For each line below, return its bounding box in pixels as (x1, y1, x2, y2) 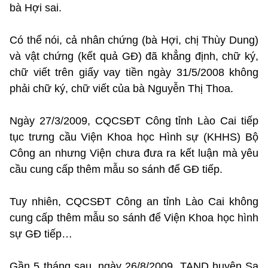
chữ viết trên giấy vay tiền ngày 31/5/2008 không (10, 66, 258, 78)
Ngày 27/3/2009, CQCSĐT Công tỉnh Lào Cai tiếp (10, 114, 258, 127)
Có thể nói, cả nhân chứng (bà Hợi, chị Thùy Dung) (10, 33, 258, 46)
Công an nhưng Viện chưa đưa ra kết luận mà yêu (10, 147, 258, 159)
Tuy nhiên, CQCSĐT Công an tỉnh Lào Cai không (10, 195, 258, 208)
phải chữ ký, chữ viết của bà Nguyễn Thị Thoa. (10, 82, 233, 95)
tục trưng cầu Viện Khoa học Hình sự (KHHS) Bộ (10, 130, 258, 143)
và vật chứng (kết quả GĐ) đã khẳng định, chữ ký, (10, 50, 258, 62)
